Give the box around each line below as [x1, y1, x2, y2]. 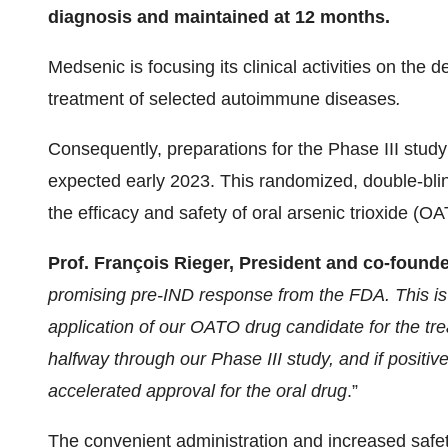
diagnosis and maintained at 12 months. [48, 7, 390, 27]
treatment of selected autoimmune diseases [48, 89, 396, 109]
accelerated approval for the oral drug [48, 381, 347, 401]
